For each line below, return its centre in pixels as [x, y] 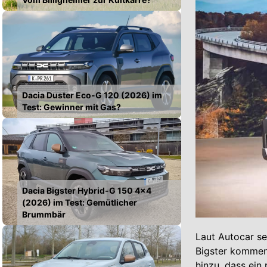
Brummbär [44, 214]
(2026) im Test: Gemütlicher [80, 202]
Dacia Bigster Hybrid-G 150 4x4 [87, 190]
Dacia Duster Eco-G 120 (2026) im [92, 95]
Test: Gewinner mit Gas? [72, 107]
